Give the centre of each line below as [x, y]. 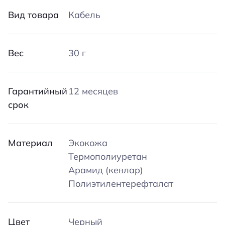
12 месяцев [93, 91]
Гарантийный [38, 91]
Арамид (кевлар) [106, 170]
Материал [30, 143]
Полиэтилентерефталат [121, 184]
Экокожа [88, 143]
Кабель [84, 15]
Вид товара [33, 15]
